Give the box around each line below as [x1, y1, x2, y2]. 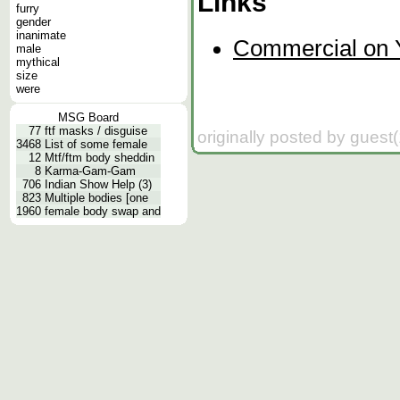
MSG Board [58, 111, 119, 124]
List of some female [45, 137, 147, 151]
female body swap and [45, 204, 161, 218]
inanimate [16, 29, 66, 42]
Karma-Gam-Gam [45, 164, 136, 178]
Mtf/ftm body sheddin [45, 151, 154, 164]
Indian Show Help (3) [45, 178, 152, 191]
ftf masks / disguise [45, 124, 147, 137]
